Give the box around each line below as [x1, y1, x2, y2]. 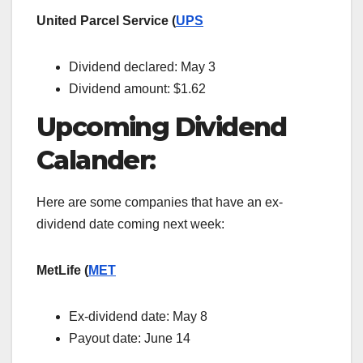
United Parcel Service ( [36, 13, 176, 28]
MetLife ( [36, 263, 88, 277]
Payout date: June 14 [69, 331, 190, 345]
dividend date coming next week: [36, 216, 228, 231]
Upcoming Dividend [36, 110, 287, 143]
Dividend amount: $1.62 [69, 81, 206, 96]
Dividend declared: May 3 [69, 59, 216, 74]
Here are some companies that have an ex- [36, 194, 283, 209]
